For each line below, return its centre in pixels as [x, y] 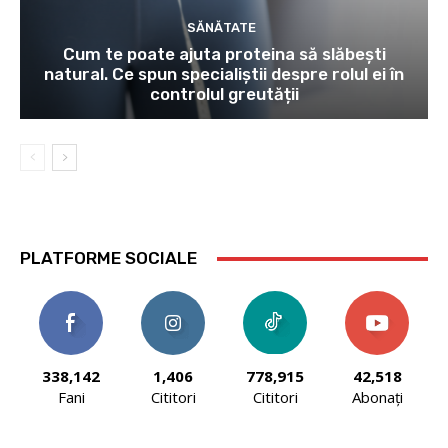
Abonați [377, 397]
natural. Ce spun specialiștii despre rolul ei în [224, 74]
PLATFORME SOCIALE [108, 258]
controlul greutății [224, 94]
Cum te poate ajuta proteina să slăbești [224, 54]
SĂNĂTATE [221, 28]
